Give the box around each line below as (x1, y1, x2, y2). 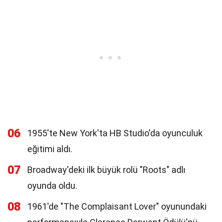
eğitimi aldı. (27, 144, 72, 154)
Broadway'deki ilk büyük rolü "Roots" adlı (27, 165, 185, 175)
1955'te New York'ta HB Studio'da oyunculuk (27, 128, 203, 138)
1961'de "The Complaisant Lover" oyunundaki (27, 201, 207, 212)
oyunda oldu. (27, 180, 77, 191)
